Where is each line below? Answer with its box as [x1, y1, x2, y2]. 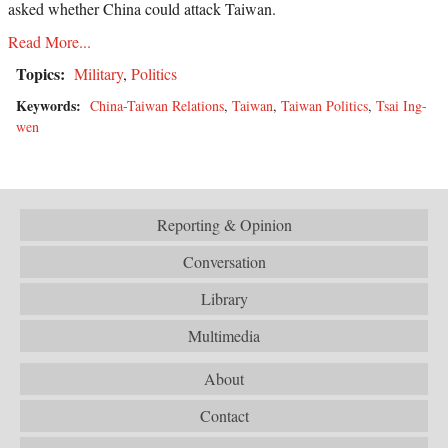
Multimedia [188, 324, 260, 346]
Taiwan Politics [281, 95, 368, 115]
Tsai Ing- [376, 95, 427, 115]
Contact [199, 404, 249, 426]
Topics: [16, 61, 70, 85]
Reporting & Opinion [156, 213, 292, 235]
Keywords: [16, 94, 86, 116]
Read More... [8, 30, 91, 52]
